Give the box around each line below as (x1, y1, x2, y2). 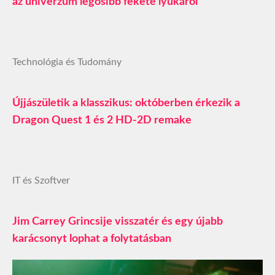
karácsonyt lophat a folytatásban (12, 233, 171, 244)
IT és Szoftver (12, 175, 70, 185)
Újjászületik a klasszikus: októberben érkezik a (12, 97, 240, 109)
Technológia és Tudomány (12, 56, 122, 67)
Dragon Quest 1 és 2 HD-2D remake (12, 114, 192, 126)
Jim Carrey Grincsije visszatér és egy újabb (12, 215, 223, 227)
